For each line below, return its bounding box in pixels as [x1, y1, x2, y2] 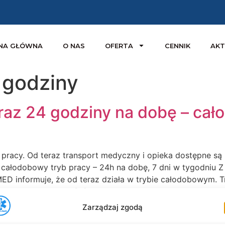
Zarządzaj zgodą [82, 202, 143, 212]
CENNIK [165, 41, 190, 50]
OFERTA [105, 41, 133, 50]
